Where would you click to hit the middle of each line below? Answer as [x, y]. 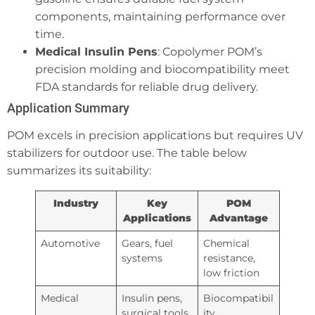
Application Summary [68, 108]
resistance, [230, 258]
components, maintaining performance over [160, 16]
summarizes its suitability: [79, 170]
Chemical [227, 243]
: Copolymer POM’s [210, 51]
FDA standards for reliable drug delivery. [147, 86]
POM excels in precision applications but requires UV [155, 135]
